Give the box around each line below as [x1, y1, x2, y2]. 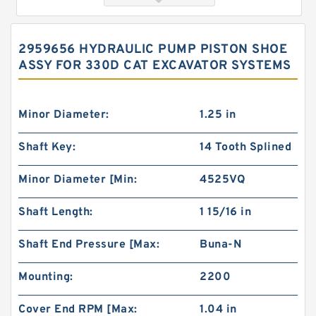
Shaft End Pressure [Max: [18, 238, 159, 252]
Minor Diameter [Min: [18, 173, 137, 187]
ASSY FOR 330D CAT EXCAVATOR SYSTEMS [18, 58, 291, 74]
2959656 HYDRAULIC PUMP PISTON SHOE [18, 42, 287, 58]
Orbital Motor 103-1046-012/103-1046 [59, 160, 219, 172]
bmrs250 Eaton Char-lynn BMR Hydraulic [59, 173, 232, 185]
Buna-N [200, 238, 242, 252]
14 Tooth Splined [200, 140, 292, 154]
